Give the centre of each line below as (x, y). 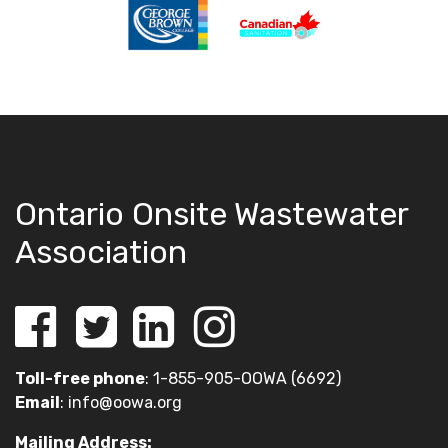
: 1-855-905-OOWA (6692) (243, 379)
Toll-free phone (80, 379)
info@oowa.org (125, 403)
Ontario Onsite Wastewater (211, 214)
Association (101, 252)
